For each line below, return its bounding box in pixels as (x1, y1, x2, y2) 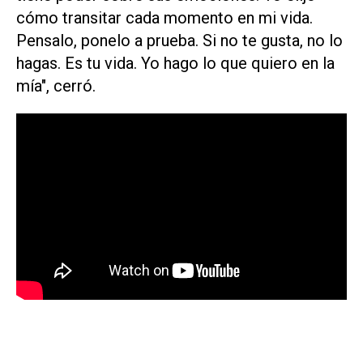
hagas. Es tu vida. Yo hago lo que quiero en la (16, 53, 335, 73)
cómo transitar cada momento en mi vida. (16, 7, 313, 28)
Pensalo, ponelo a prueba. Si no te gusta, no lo (16, 30, 343, 50)
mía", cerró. (16, 75, 96, 96)
